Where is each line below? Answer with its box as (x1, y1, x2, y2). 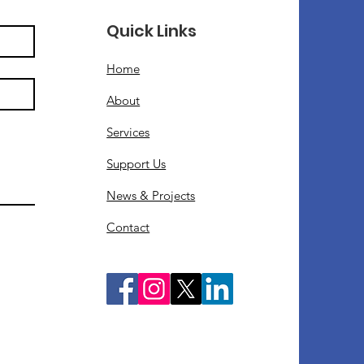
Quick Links (106, 19, 197, 42)
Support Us (106, 156, 167, 171)
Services (106, 124, 150, 140)
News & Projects (106, 188, 196, 203)
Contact (106, 219, 150, 235)
